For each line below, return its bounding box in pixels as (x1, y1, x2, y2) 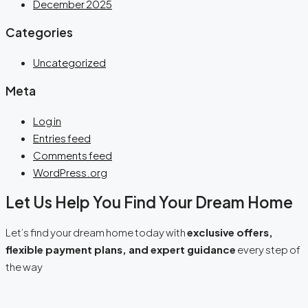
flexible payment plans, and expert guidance (5, 243, 236, 256)
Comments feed (33, 148, 112, 162)
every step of (236, 243, 300, 256)
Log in (33, 113, 61, 127)
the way (5, 260, 43, 274)
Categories (5, 25, 73, 41)
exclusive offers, (187, 225, 273, 239)
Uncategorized (33, 55, 106, 69)
